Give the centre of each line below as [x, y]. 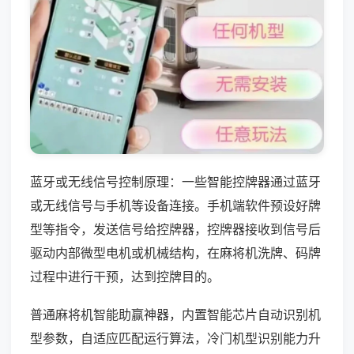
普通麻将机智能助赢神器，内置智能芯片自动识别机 [175, 314]
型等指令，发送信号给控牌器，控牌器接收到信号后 [175, 229]
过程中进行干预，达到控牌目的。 [125, 276]
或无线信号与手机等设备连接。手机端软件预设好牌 [175, 205]
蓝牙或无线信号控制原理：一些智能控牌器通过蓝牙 [175, 181]
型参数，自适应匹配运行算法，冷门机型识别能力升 [175, 338]
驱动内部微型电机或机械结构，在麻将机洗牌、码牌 [175, 252]
